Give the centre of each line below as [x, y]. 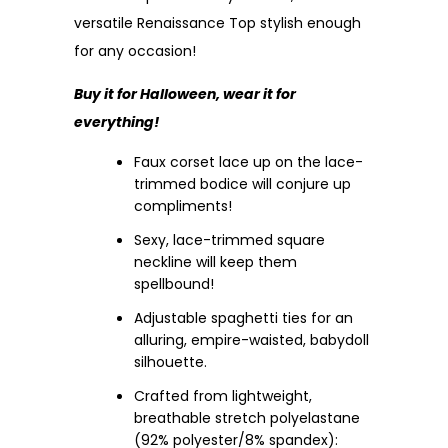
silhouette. [170, 361]
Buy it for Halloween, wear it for [185, 93]
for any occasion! [135, 50]
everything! [116, 121]
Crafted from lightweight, [223, 395]
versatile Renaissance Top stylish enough [217, 22]
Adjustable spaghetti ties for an [243, 317]
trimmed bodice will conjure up [242, 183]
